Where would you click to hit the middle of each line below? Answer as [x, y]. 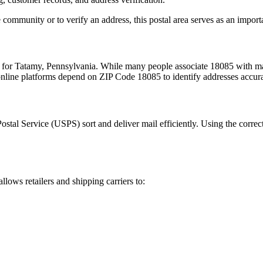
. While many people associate [153, 66]
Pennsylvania [71, 66]
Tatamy [28, 66]
